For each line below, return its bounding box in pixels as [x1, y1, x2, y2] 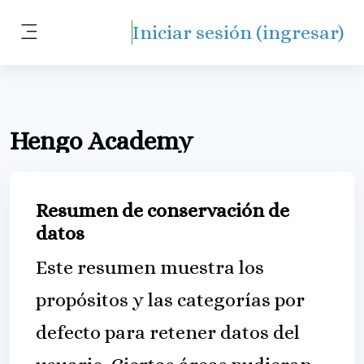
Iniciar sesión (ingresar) [132, 21, 344, 44]
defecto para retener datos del [36, 321, 300, 344]
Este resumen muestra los [36, 256, 264, 279]
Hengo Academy [10, 127, 193, 155]
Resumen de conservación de [36, 199, 289, 222]
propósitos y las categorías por [36, 288, 305, 311]
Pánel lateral [28, 40, 128, 61]
